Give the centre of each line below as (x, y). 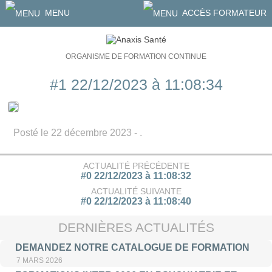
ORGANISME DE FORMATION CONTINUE (136, 57)
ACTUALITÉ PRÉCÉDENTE (136, 165)
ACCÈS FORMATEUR (224, 13)
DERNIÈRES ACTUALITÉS (136, 227)
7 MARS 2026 (39, 261)
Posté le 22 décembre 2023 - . (77, 133)
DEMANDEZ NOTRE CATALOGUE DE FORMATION (132, 248)
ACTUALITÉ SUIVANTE (136, 192)
